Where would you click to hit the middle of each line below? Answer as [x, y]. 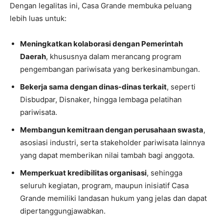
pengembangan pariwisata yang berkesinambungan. [110, 69]
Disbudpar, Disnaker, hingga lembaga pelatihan [101, 99]
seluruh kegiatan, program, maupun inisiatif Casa [104, 186]
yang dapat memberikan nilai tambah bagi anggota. [107, 155]
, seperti [181, 87]
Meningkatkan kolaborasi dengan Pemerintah [101, 44]
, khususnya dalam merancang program [114, 56]
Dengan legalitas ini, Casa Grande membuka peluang [101, 6]
